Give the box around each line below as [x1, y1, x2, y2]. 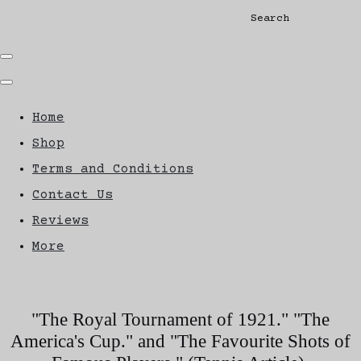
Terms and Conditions [32, 161, 193, 176]
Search [250, 12, 289, 25]
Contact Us [32, 187, 113, 202]
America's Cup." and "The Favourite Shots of [10, 330, 351, 351]
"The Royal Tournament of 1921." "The [31, 308, 330, 330]
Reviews [32, 213, 89, 228]
